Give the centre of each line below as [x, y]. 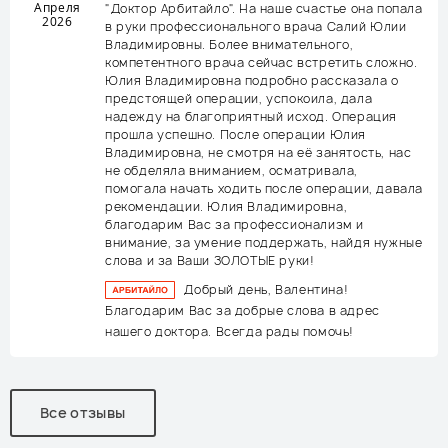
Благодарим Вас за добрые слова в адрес [242, 310]
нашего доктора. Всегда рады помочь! [230, 331]
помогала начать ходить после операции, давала [264, 188]
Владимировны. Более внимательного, [229, 44]
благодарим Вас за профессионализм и [235, 224]
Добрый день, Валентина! [266, 289]
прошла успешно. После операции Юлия [236, 134]
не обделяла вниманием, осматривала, [232, 170]
